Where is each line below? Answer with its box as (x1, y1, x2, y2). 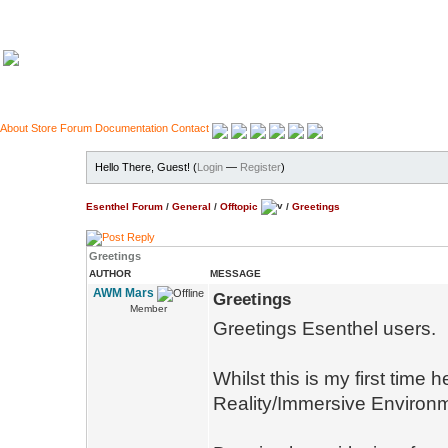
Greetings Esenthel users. (213, 318, 436, 339)
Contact (171, 122, 209, 134)
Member (129, 303, 167, 314)
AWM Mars (92, 286, 154, 300)
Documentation (95, 122, 168, 134)
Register (240, 161, 281, 173)
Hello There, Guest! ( (95, 161, 197, 173)
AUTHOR (89, 268, 131, 279)
